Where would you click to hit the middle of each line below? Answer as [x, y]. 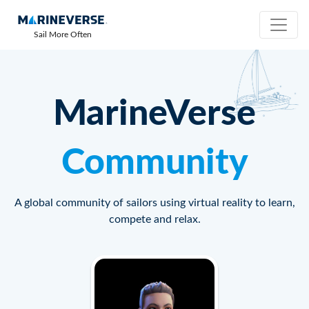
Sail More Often [63, 34]
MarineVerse [154, 114]
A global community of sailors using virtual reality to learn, [154, 203]
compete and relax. [154, 219]
